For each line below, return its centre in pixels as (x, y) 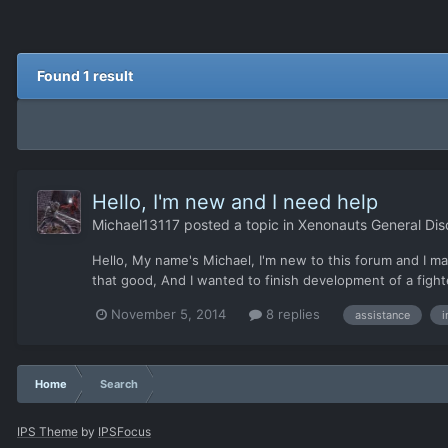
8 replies (291, 314)
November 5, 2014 (168, 314)
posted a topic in (239, 225)
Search (119, 383)
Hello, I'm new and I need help (235, 202)
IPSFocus (124, 431)
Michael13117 (136, 225)
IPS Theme (47, 431)
